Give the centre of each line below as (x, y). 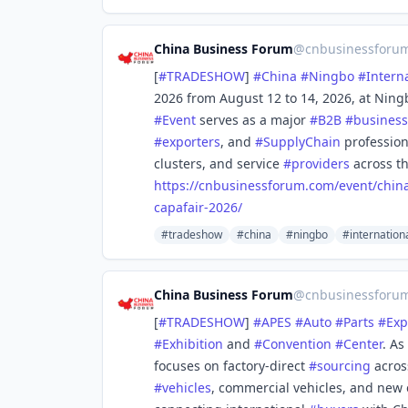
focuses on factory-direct (231, 366)
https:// (176, 185)
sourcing (344, 366)
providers (321, 163)
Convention (297, 344)
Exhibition (193, 344)
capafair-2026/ (198, 207)
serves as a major (253, 120)
